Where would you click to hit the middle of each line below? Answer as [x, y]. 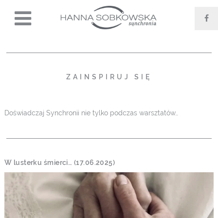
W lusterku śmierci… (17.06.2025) [60, 162]
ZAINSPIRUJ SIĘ [109, 77]
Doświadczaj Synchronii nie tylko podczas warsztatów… [91, 113]
